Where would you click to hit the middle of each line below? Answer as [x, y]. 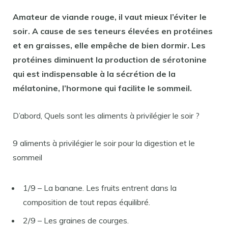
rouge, [104, 17]
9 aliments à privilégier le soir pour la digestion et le [104, 143]
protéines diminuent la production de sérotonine [110, 60]
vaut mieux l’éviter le [165, 17]
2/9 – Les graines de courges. [76, 220]
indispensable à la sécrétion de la [108, 74]
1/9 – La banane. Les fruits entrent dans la [100, 188]
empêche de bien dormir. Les [147, 45]
